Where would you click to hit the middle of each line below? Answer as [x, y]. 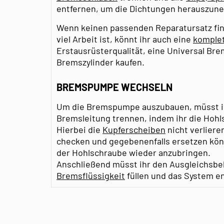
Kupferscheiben [134, 129]
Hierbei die [79, 129]
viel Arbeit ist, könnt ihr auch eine [125, 39]
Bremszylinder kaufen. [100, 62]
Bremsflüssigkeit [91, 175]
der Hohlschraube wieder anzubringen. [133, 152]
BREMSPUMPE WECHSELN [114, 87]
